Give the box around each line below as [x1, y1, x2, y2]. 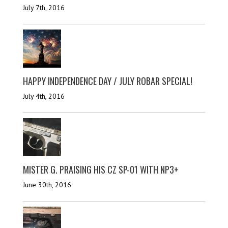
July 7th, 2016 [22, 3, 65, 12]
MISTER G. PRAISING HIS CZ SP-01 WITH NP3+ [22, 162, 179, 176]
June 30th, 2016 [22, 180, 71, 189]
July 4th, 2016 [22, 91, 65, 101]
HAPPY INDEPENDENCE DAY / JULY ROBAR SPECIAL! [22, 74, 192, 88]
